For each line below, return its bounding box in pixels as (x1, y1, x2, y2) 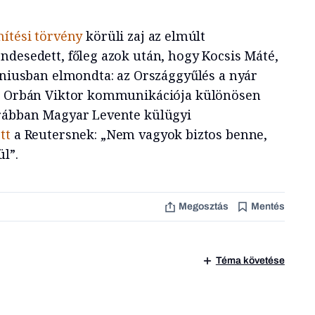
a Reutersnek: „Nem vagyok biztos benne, (13, 125, 268, 143)
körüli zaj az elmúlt (82, 27, 206, 44)
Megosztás (178, 201, 229, 212)
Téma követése (215, 255, 285, 266)
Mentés (250, 201, 285, 212)
